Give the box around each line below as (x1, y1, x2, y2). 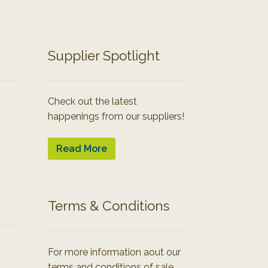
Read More (56, 143, 107, 155)
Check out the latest (47, 96, 137, 108)
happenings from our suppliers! (47, 111, 184, 123)
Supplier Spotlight (47, 48, 160, 64)
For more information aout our (47, 246, 181, 258)
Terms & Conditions (47, 198, 169, 214)
